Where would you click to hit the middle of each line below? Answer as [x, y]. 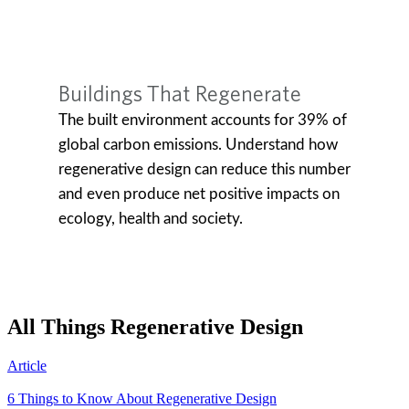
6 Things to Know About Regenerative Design [142, 399]
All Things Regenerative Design [155, 327]
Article [27, 366]
